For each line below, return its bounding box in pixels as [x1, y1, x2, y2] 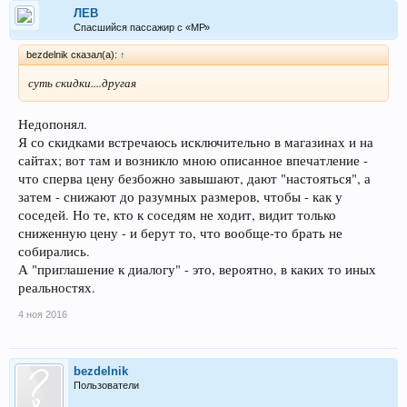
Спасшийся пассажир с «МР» [74, 22, 210, 34]
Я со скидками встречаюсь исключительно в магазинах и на [18, 133, 373, 151]
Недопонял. [18, 114, 87, 133]
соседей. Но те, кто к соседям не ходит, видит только [18, 205, 336, 223]
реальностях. [18, 278, 95, 296]
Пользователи [74, 379, 139, 391]
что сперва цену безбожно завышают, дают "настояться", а [18, 169, 371, 187]
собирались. [18, 242, 90, 260]
